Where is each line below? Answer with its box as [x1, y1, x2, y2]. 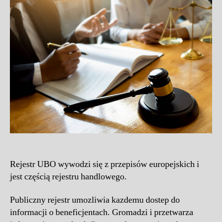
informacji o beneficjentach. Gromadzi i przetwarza [10, 207, 193, 219]
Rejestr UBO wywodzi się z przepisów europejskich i [10, 158, 199, 170]
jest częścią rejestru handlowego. [10, 170, 127, 182]
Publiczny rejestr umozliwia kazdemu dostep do [10, 194, 180, 206]
